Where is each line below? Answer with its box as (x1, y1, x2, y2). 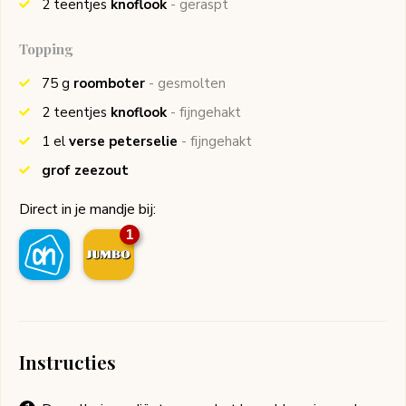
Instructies (19, 349, 116, 375)
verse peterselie (69, 132, 178, 151)
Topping (19, 40, 72, 59)
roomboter (73, 74, 145, 93)
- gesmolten (149, 74, 226, 93)
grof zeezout (42, 161, 129, 180)
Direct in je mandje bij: (19, 199, 156, 220)
